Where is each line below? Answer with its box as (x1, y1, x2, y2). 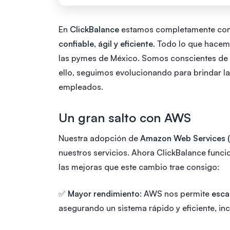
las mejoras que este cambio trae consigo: (59, 161, 219, 172)
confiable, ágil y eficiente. (59, 38, 157, 49)
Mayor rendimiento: (68, 188, 142, 199)
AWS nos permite (142, 188, 212, 199)
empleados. (59, 81, 103, 92)
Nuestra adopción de (59, 132, 140, 143)
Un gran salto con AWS (59, 109, 191, 125)
